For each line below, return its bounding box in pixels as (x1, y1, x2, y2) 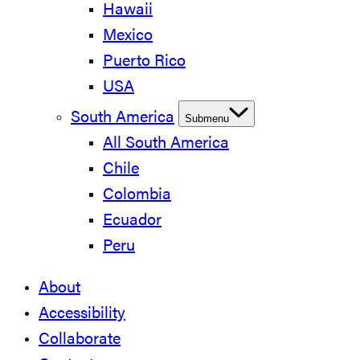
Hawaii (103, 2, 153, 18)
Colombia (103, 187, 171, 203)
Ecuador (103, 213, 162, 229)
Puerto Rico (103, 54, 186, 70)
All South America (103, 136, 229, 152)
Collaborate (39, 332, 121, 348)
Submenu (185, 112, 229, 125)
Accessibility (39, 306, 125, 322)
